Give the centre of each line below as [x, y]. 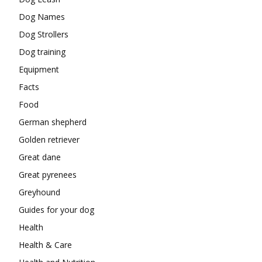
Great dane [40, 157]
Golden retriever [49, 139]
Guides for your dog [56, 209]
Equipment [39, 69]
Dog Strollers [44, 34]
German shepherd [53, 122]
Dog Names [42, 16]
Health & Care [45, 244]
